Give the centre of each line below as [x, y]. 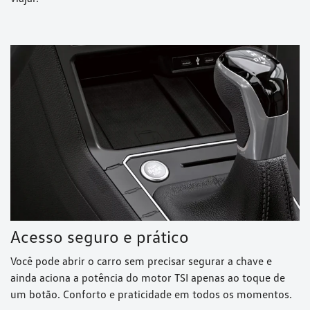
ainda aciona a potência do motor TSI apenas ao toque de [148, 277]
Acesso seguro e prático [100, 236]
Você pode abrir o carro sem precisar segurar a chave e [141, 261]
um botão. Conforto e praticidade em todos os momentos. [151, 294]
